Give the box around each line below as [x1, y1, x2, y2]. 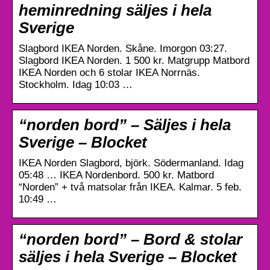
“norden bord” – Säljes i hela [19, 116, 231, 133]
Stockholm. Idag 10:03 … [19, 78, 133, 90]
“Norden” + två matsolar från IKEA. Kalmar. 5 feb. [19, 181, 242, 193]
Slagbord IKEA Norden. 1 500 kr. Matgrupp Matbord [19, 54, 250, 66]
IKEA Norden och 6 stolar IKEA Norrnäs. [19, 66, 200, 78]
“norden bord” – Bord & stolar [19, 230, 242, 248]
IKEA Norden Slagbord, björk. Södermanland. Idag [19, 157, 243, 169]
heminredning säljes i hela [19, 1, 212, 19]
